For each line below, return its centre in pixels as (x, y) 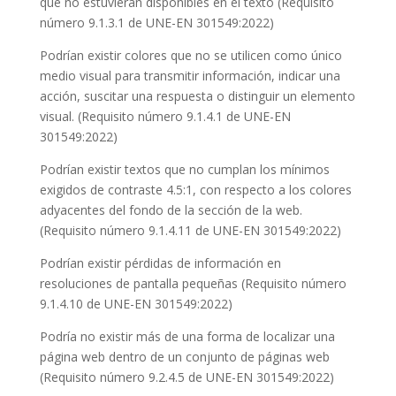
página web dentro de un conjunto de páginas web (184, 357)
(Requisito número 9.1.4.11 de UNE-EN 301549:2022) (190, 230)
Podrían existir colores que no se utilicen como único (190, 55)
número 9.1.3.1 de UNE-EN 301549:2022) (156, 23)
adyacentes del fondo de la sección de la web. (171, 210)
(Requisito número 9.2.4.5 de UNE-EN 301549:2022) (187, 377)
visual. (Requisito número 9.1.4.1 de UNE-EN (165, 116)
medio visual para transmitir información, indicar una (190, 76)
